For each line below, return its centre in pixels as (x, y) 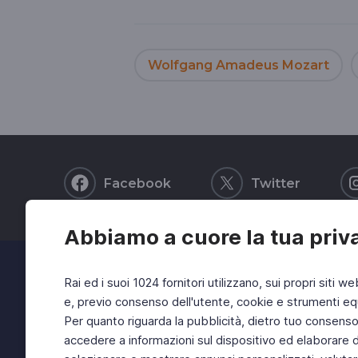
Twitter (276, 183)
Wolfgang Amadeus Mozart (239, 65)
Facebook (137, 183)
